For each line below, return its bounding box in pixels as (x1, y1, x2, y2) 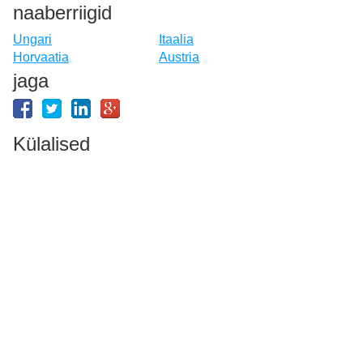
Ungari (13, 32, 52, 46)
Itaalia (159, 32, 194, 46)
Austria (159, 49, 199, 64)
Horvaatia (13, 49, 69, 64)
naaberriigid (13, 2, 112, 24)
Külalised (13, 132, 90, 155)
